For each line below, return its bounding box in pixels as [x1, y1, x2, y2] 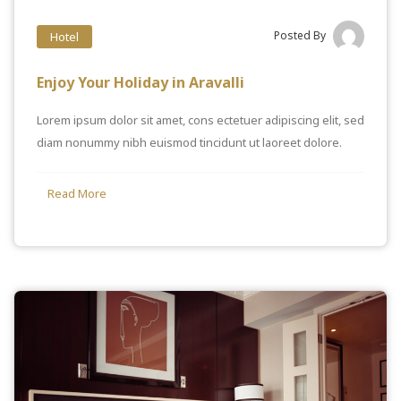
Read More [47, 184, 107, 201]
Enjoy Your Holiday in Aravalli [37, 72, 244, 92]
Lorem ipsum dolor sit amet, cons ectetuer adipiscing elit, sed [37, 111, 364, 128]
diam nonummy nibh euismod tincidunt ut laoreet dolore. [37, 133, 342, 150]
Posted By [274, 27, 326, 43]
